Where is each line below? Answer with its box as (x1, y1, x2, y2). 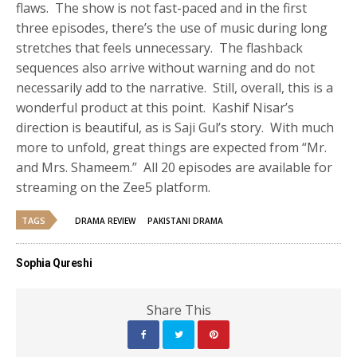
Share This (146, 301, 211, 320)
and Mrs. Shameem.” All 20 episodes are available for (16, 159, 333, 177)
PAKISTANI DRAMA (147, 215, 223, 227)
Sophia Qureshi (16, 257, 92, 270)
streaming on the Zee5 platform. (16, 178, 211, 197)
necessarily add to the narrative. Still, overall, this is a (16, 79, 334, 97)
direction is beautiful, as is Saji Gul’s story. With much (16, 119, 335, 137)
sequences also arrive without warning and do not (16, 59, 316, 77)
